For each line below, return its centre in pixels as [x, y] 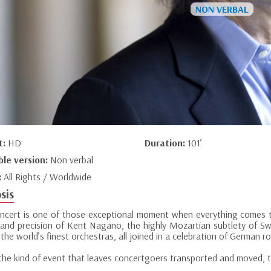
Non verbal [72, 160]
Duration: [166, 143]
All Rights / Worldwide [47, 177]
